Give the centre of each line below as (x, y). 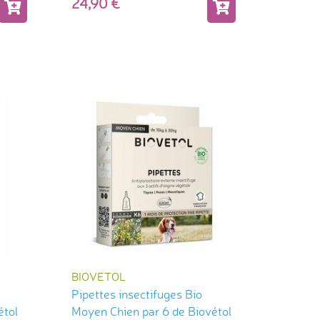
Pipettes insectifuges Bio (136, 294)
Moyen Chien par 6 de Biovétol (151, 311)
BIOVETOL (98, 276)
